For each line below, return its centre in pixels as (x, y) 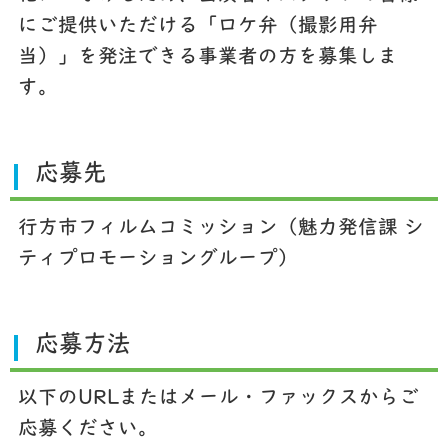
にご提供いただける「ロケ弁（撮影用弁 (197, 26)
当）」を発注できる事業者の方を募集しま (207, 57)
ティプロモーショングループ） (157, 259)
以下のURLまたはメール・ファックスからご (218, 399)
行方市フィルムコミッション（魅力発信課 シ (220, 228)
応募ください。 (87, 430)
